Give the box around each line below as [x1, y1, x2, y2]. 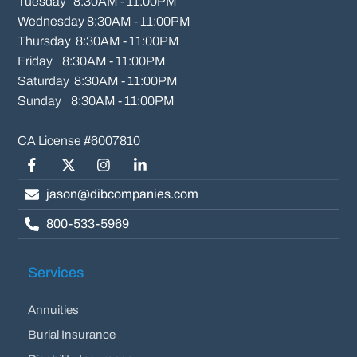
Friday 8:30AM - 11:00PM [18, 53, 167, 68]
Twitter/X [53, 166, 105, 180]
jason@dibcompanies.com [46, 186, 199, 201]
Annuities [28, 304, 80, 317]
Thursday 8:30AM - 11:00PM [18, 33, 180, 48]
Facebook [17, 166, 74, 180]
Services [28, 264, 84, 280]
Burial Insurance [28, 328, 116, 342]
